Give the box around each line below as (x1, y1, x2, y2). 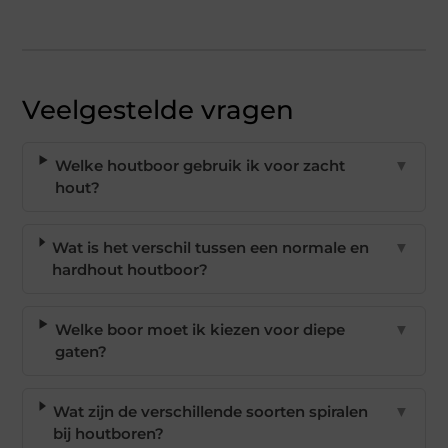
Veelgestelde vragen (22, 94, 295, 127)
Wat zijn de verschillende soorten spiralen (53, 402, 369, 422)
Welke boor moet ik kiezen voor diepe (54, 320, 345, 340)
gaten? (54, 342, 107, 362)
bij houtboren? (53, 424, 165, 444)
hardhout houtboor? (52, 260, 209, 280)
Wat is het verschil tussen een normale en (52, 238, 370, 258)
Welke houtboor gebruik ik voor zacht (55, 156, 346, 176)
